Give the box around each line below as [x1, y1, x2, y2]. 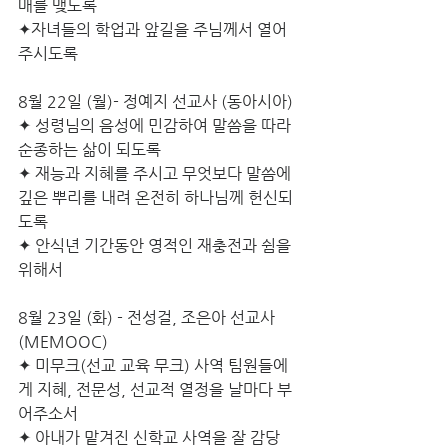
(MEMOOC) [18, 332, 108, 351]
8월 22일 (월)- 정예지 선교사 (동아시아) [18, 92, 293, 111]
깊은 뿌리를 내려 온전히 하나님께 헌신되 [18, 188, 293, 207]
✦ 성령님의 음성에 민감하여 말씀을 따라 [18, 116, 295, 135]
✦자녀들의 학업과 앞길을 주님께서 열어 [18, 20, 291, 39]
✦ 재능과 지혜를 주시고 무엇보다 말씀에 [18, 164, 295, 183]
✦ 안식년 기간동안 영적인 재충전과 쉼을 [18, 236, 295, 255]
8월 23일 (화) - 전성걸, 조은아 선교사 [18, 308, 279, 327]
